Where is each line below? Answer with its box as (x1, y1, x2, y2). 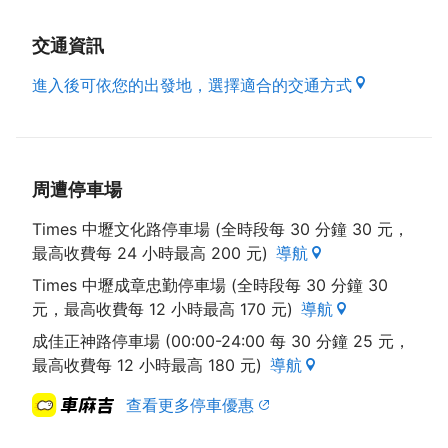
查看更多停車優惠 (125, 395, 254, 415)
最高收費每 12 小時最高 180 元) (32, 355, 262, 375)
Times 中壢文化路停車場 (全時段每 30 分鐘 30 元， (32, 219, 409, 239)
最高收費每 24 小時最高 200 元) (32, 243, 268, 263)
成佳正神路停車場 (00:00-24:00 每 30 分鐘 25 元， (32, 331, 410, 351)
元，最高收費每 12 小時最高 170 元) (32, 299, 293, 319)
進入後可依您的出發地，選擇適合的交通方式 (32, 75, 352, 95)
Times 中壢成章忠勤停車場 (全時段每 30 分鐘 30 (32, 275, 388, 295)
